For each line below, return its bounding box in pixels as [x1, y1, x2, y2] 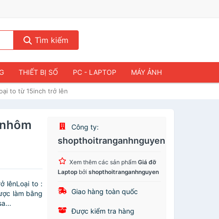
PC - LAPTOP [73, 68, 116, 76]
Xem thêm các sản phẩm [69, 158, 138, 166]
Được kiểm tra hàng [69, 207, 135, 215]
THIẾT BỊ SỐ [19, 68, 58, 76]
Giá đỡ [138, 158, 156, 166]
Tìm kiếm [32, 35, 68, 45]
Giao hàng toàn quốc [69, 187, 138, 196]
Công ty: [69, 123, 99, 131]
